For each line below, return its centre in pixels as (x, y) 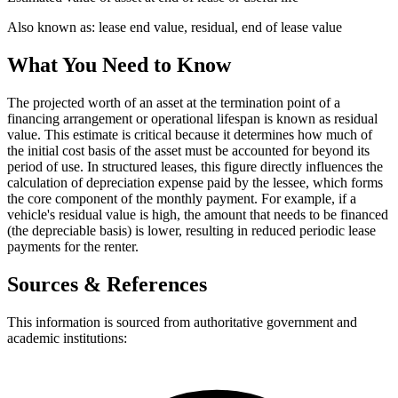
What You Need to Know (119, 64)
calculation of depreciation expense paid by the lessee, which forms (195, 182)
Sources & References (107, 284)
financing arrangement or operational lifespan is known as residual (192, 118)
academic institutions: (67, 338)
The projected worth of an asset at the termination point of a (174, 102)
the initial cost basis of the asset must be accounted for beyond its (188, 150)
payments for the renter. (73, 246)
